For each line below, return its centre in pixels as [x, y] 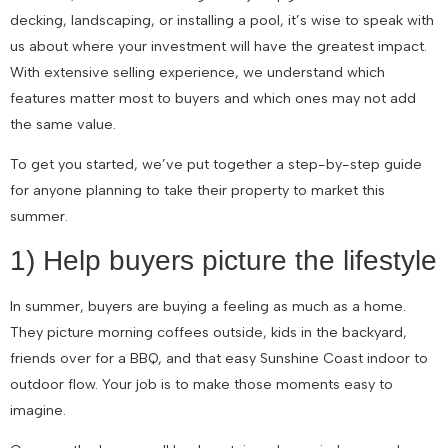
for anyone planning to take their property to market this [197, 190]
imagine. [38, 409]
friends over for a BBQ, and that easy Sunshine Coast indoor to [219, 357]
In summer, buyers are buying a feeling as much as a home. [208, 305]
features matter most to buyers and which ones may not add [213, 97]
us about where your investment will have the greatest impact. [218, 45]
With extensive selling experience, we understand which [197, 71]
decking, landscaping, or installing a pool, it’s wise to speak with [222, 19]
